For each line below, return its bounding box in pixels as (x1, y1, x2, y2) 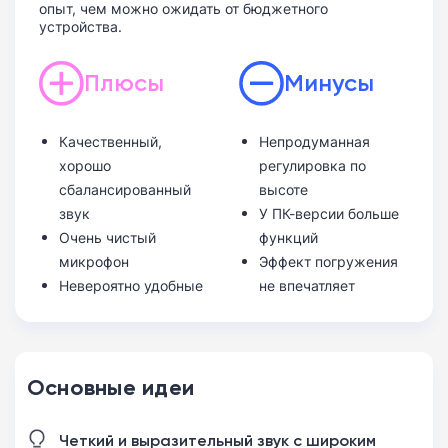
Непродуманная (258, 131, 370, 151)
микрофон (59, 251, 129, 271)
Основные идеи (27, 373, 195, 401)
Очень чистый (59, 227, 156, 247)
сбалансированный (59, 179, 191, 199)
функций (258, 227, 318, 247)
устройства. (39, 16, 122, 36)
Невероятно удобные (59, 275, 203, 295)
